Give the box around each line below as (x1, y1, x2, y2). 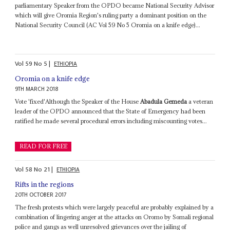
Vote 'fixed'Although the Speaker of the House (15, 97, 141, 105)
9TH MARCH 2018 (15, 84, 59, 94)
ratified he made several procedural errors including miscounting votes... (15, 117, 207, 125)
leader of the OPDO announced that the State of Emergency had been (15, 107, 206, 115)
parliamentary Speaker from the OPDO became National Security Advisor (15, 2, 215, 10)
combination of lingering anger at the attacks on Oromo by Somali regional (15, 213, 214, 221)
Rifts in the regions (15, 180, 74, 189)
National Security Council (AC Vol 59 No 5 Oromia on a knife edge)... (15, 21, 201, 29)
